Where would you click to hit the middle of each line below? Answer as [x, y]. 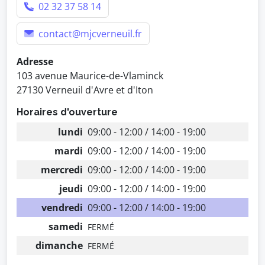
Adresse [35, 62]
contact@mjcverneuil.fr [89, 34]
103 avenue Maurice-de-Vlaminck [90, 76]
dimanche [59, 245]
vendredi [62, 208]
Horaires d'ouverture [67, 112]
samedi [66, 227]
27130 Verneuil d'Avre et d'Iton [85, 90]
